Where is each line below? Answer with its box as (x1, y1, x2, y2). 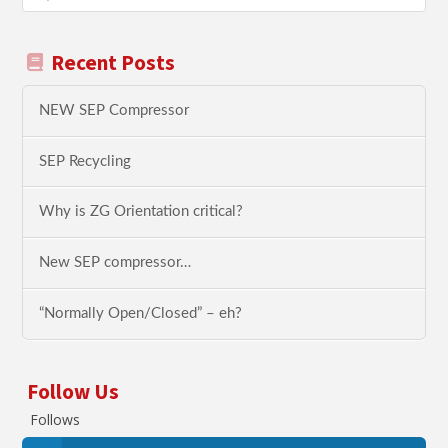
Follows (30, 410, 81, 430)
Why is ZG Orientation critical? (39, 204, 244, 220)
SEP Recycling (39, 153, 132, 169)
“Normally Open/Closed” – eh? (39, 306, 243, 322)
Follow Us (27, 376, 120, 407)
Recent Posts (50, 48, 175, 79)
